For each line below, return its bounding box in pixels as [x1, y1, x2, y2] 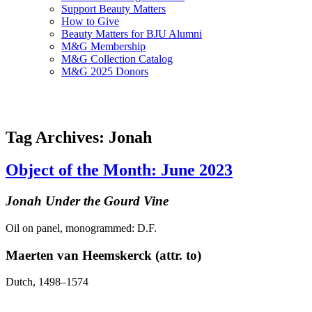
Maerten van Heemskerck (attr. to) [6, 247, 201, 263]
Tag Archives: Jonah [6, 128, 152, 147]
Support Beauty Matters [61, 3, 166, 15]
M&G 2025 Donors [61, 65, 148, 78]
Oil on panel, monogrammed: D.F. [6, 221, 157, 234]
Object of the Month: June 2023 [6, 161, 233, 180]
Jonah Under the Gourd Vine [6, 194, 169, 209]
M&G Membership [61, 40, 146, 53]
